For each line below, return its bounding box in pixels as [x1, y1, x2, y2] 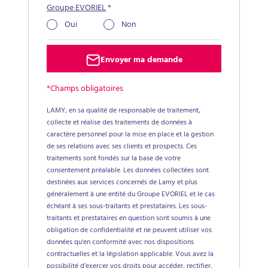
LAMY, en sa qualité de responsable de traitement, [47, 105, 201, 118]
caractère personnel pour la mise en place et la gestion [47, 129, 214, 142]
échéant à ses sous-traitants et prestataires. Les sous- [47, 200, 208, 214]
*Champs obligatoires [47, 81, 124, 98]
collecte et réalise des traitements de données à [47, 117, 193, 130]
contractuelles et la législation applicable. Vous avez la [47, 248, 214, 261]
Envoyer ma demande [100, 52, 182, 69]
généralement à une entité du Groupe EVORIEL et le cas [47, 188, 215, 202]
